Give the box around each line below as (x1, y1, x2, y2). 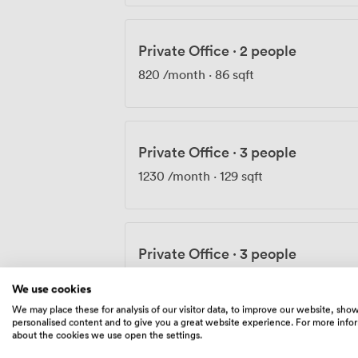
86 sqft (215, 66, 254, 82)
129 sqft (220, 167, 263, 184)
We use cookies (12, 280, 91, 297)
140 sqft (220, 268, 265, 285)
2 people (240, 40, 296, 60)
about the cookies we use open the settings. (12, 327, 202, 342)
